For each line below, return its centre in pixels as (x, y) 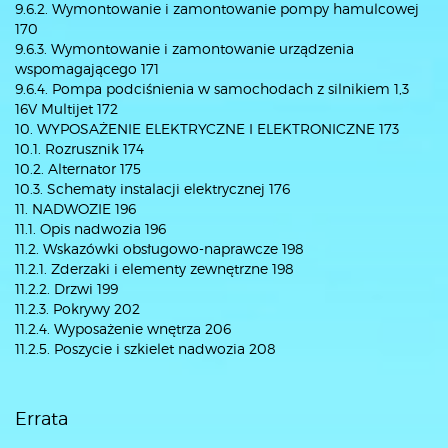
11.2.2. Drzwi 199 (66, 288)
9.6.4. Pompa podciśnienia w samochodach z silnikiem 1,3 (212, 88)
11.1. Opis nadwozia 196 (90, 228)
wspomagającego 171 (87, 68)
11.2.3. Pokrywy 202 (77, 308)
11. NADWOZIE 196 (75, 208)
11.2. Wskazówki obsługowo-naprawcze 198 (159, 248)
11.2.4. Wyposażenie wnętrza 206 (123, 328)
